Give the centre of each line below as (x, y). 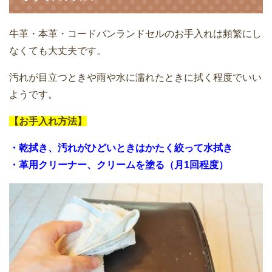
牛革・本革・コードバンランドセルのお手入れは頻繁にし (135, 33)
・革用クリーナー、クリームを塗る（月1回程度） (119, 165)
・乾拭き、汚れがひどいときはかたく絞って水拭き (121, 148)
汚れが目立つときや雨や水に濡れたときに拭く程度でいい (135, 77)
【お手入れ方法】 (48, 121)
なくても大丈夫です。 (58, 50)
